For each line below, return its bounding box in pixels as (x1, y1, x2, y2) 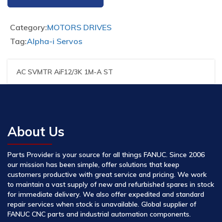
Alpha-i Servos (27, 36, 82, 46)
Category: (10, 22, 47, 32)
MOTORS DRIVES (47, 22, 111, 32)
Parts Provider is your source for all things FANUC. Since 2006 (7, 150, 205, 159)
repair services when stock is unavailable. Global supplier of (7, 199, 196, 209)
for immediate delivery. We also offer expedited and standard (7, 189, 204, 199)
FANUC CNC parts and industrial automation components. (7, 209, 191, 219)
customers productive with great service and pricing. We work (7, 169, 207, 179)
